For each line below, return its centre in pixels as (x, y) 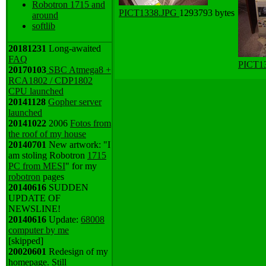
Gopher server (75, 102)
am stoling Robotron (48, 155)
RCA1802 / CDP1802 (50, 80)
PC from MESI (37, 166)
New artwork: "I (78, 145)
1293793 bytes (207, 13)
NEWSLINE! (34, 209)
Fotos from (91, 123)
